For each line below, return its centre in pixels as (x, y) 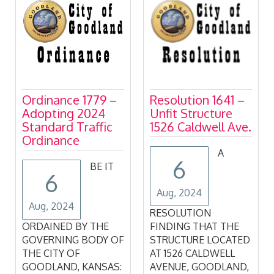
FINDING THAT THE (67, 227)
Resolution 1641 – (69, 100)
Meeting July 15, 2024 (198, 240)
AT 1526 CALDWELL (65, 254)
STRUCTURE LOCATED (72, 240)
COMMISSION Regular (200, 227)
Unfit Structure (63, 113)
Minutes (172, 127)
